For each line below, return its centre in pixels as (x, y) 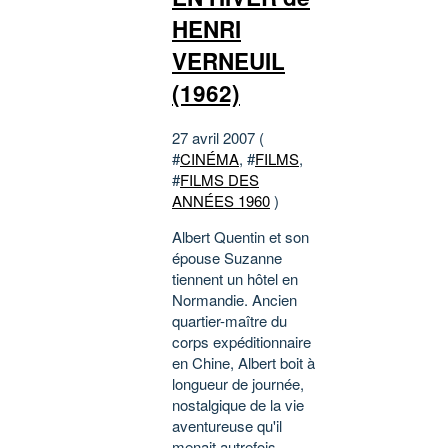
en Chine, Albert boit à (243, 363)
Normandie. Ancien (234, 300)
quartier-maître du (229, 321)
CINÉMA (209, 159)
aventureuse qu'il (227, 426)
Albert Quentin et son (240, 237)
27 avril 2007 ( (218, 138)
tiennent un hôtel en (235, 279)
